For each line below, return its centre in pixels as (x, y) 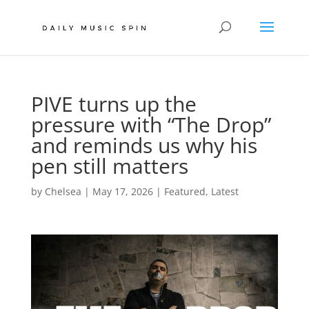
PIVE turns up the (113, 104)
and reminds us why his (144, 145)
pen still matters (109, 166)
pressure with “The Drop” (151, 124)
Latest (225, 191)
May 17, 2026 (122, 191)
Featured (185, 191)
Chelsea (63, 191)
